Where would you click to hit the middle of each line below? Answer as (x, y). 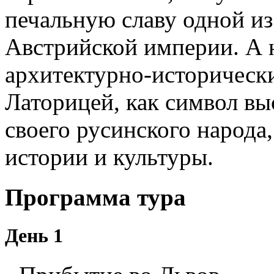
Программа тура (95, 198)
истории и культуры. (109, 157)
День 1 (34, 236)
